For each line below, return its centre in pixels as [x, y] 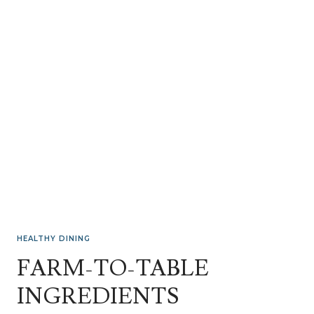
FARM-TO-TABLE [113, 268]
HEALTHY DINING [54, 238]
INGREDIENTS [98, 296]
